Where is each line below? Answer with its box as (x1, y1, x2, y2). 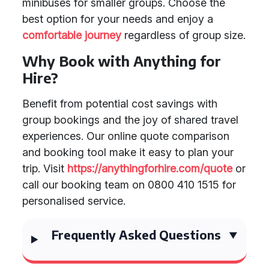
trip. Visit (22, 162, 67, 175)
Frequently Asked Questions (52, 227, 222, 242)
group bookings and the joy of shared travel (22, 113, 238, 126)
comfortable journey (22, 29, 121, 41)
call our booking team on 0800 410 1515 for (22, 178, 236, 191)
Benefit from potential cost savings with (22, 97, 217, 110)
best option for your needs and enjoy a (22, 13, 213, 25)
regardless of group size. (121, 29, 246, 41)
